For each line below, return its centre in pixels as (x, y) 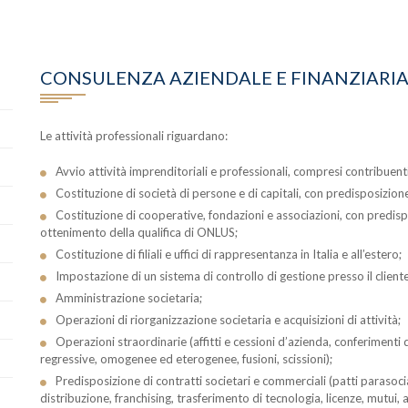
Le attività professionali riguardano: (133, 136)
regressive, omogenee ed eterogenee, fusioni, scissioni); (186, 359)
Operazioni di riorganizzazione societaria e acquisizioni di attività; (228, 320)
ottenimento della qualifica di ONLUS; (138, 232)
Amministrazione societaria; (128, 298)
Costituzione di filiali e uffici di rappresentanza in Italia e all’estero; (228, 254)
